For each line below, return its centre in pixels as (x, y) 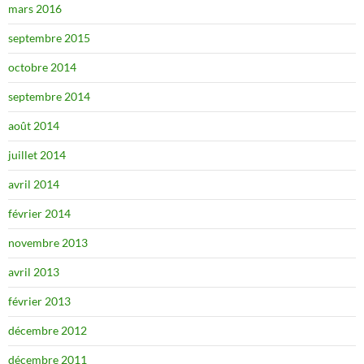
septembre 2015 (49, 38)
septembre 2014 (49, 96)
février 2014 (39, 213)
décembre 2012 (48, 330)
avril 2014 (34, 184)
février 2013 (39, 301)
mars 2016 (35, 9)
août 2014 (34, 126)
